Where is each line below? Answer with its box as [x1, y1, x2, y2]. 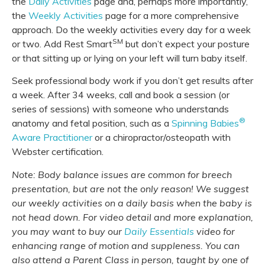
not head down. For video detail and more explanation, [12, 211, 253, 223]
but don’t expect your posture [123, 37, 250, 50]
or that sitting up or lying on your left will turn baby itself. [12, 51, 247, 64]
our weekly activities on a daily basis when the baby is [12, 196, 252, 209]
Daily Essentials [124, 225, 194, 237]
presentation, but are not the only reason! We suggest [12, 182, 249, 195]
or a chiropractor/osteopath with [92, 131, 231, 144]
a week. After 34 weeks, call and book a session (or [12, 89, 230, 101]
